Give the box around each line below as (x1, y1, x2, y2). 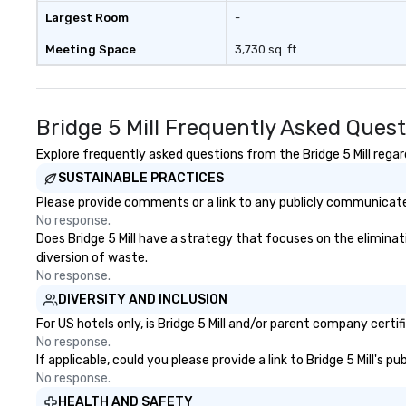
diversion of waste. (36, 250, 148, 266)
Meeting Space (45, 43, 136, 56)
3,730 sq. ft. (234, 43, 299, 56)
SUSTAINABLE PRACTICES (58, 170, 224, 186)
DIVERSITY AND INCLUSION (58, 292, 227, 307)
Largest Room (45, 11, 129, 24)
